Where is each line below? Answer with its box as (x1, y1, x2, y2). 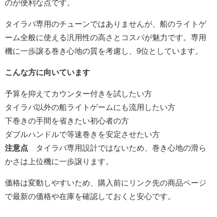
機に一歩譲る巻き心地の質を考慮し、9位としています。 (5, 47, 203, 55)
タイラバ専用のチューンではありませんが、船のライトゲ (5, 20, 206, 28)
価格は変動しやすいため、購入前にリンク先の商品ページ (5, 179, 206, 187)
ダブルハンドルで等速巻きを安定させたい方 (5, 130, 160, 139)
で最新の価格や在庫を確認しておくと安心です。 (5, 192, 175, 201)
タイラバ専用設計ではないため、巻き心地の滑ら (28, 144, 206, 152)
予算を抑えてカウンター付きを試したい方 (5, 90, 152, 98)
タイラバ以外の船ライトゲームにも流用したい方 (5, 103, 175, 111)
